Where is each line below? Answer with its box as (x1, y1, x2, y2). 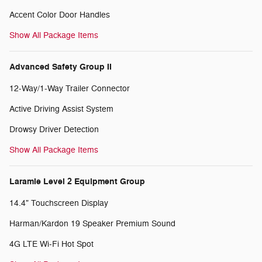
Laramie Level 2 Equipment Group (9, 175, 145, 187)
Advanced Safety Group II (9, 61, 112, 73)
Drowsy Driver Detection (9, 124, 99, 135)
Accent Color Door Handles (9, 9, 110, 20)
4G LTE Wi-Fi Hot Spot (9, 239, 94, 249)
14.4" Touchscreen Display (9, 198, 108, 208)
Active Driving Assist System (9, 104, 113, 114)
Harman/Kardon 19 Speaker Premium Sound (9, 218, 175, 229)
